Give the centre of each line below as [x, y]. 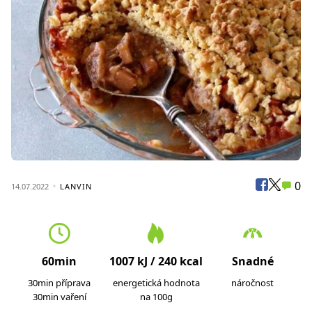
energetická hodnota [156, 283]
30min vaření [59, 297]
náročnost [253, 283]
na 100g [156, 297]
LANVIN [76, 186]
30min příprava [60, 283]
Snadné [252, 261]
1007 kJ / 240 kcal [156, 261]
